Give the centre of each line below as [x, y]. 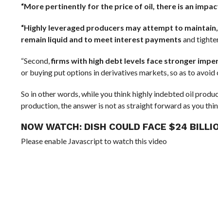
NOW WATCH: [52, 127]
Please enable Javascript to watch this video [94, 141]
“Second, [36, 61]
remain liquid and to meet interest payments [101, 39]
